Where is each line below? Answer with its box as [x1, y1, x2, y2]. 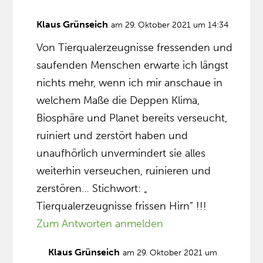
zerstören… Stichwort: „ [36, 182, 148, 195]
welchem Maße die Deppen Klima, [36, 94, 200, 107]
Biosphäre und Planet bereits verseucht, [36, 112, 228, 125]
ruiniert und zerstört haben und [36, 129, 188, 143]
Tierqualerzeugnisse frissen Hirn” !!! [36, 200, 207, 213]
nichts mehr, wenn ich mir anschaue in [36, 76, 223, 90]
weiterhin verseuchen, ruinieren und [36, 164, 211, 178]
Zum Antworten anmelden [36, 217, 164, 231]
